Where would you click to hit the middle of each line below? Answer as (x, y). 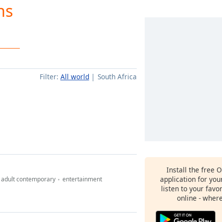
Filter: (49, 77)
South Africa (117, 77)
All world (75, 77)
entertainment (82, 179)
